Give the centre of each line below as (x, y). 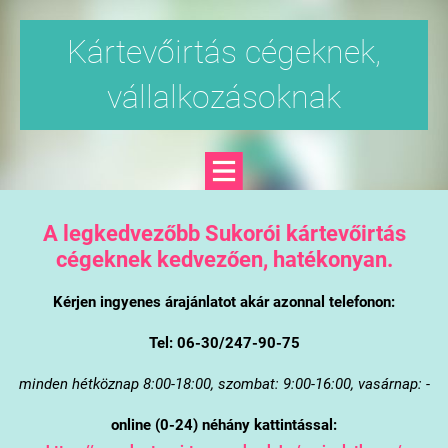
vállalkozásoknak (224, 97)
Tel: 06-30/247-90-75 (224, 342)
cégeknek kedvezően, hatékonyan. (224, 258)
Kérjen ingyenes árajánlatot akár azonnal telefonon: (224, 301)
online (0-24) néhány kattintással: (224, 424)
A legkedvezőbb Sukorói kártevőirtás (224, 232)
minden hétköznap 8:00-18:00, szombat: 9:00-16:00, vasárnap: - (224, 383)
